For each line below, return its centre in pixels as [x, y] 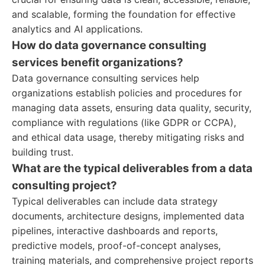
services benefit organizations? [98, 62]
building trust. [43, 152]
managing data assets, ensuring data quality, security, [132, 108]
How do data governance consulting [109, 45]
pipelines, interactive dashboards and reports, [115, 231]
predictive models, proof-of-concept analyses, [116, 245]
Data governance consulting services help [106, 78]
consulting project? [64, 185]
